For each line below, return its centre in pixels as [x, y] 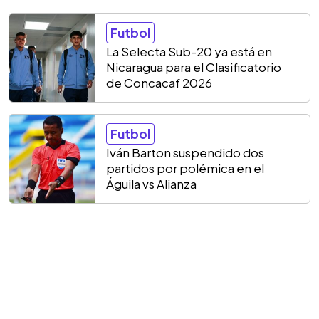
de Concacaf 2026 [159, 83]
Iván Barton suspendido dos [185, 152]
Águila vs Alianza [151, 184]
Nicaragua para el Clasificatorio [194, 67]
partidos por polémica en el [185, 168]
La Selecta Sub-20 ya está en [189, 51]
